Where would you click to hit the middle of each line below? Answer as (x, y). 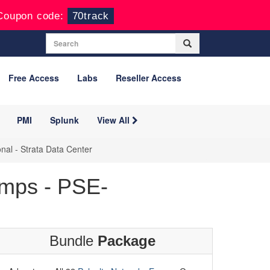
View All (115, 120)
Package (126, 241)
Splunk (64, 120)
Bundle (73, 241)
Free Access (34, 78)
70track (90, 16)
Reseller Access (149, 78)
